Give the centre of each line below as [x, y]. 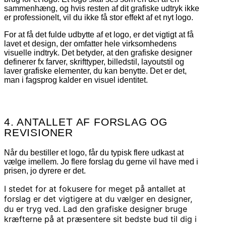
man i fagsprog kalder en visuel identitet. [76, 80]
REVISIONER [39, 132]
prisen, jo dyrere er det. [47, 171]
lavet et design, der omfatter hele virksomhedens [90, 43]
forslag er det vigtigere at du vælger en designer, [98, 199]
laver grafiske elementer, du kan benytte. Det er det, [95, 71]
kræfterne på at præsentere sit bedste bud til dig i [100, 219]
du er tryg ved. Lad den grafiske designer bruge [96, 209]
